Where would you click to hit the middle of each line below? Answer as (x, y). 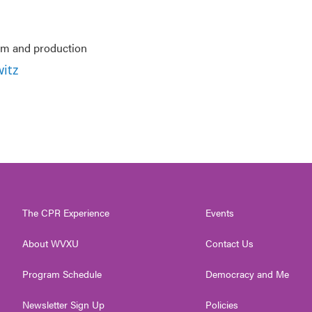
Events (220, 212)
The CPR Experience (66, 212)
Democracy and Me (248, 273)
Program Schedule (62, 273)
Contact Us (230, 243)
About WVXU (50, 243)
